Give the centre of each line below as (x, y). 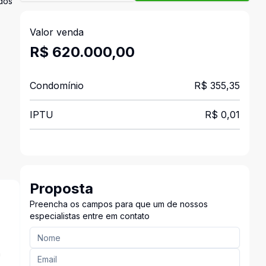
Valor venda (56, 32)
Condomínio (56, 85)
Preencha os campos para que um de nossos (118, 204)
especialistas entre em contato (89, 216)
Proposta (61, 189)
